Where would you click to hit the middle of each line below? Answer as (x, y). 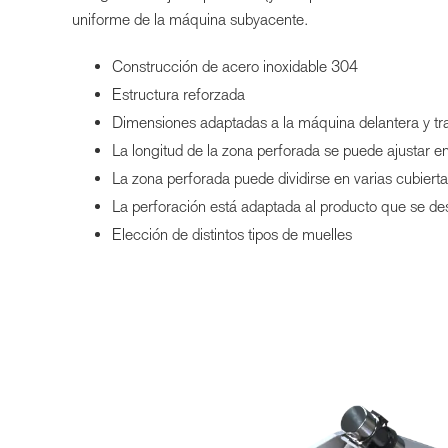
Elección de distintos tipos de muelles (232, 234)
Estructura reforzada (178, 94)
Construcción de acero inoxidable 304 (235, 66)
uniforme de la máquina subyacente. (190, 19)
